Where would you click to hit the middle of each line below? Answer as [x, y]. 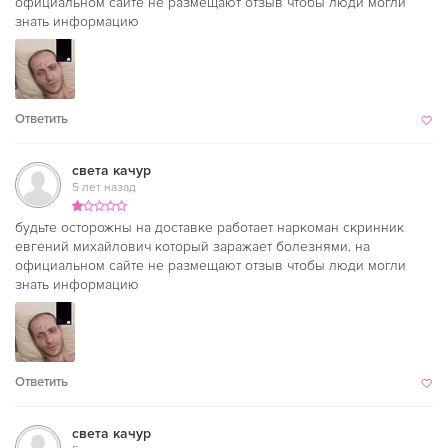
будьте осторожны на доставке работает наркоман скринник [209, 227]
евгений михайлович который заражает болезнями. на [192, 246]
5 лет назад [104, 187]
